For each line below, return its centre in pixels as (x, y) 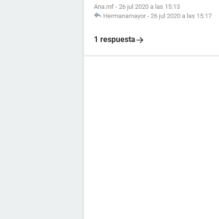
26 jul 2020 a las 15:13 (149, 7)
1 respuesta (115, 39)
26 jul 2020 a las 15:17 (181, 16)
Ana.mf (104, 7)
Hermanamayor (124, 16)
